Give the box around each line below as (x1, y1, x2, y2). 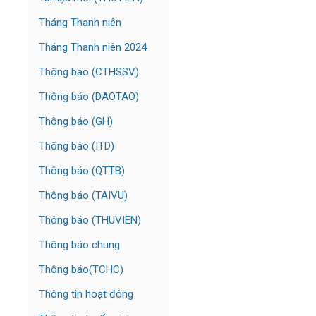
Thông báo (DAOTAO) (39, 90, 139, 103)
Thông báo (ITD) (39, 140, 114, 152)
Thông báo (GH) (39, 115, 113, 128)
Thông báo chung (39, 238, 120, 251)
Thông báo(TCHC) (39, 263, 123, 276)
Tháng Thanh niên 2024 (39, 41, 147, 54)
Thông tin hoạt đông (39, 288, 133, 300)
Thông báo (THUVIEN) (39, 214, 141, 226)
